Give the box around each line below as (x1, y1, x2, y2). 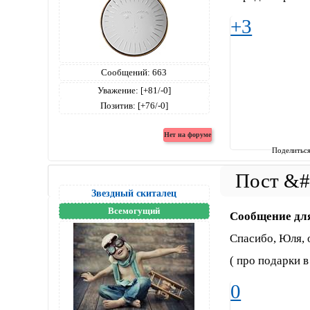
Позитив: (100, 100, 136, 111)
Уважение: (97, 84, 138, 95)
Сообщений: (101, 66, 151, 77)
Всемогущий (108, 205, 161, 216)
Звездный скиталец (91, 187, 177, 199)
